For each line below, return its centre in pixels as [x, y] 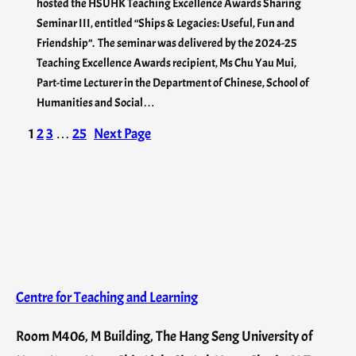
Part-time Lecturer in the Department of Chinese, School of [173, 83]
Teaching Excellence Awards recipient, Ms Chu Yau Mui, [166, 63]
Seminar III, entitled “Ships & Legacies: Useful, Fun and [166, 23]
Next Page [123, 134]
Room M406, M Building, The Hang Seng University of [164, 336]
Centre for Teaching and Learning [107, 297]
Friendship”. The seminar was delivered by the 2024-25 [166, 43]
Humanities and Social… [96, 103]
